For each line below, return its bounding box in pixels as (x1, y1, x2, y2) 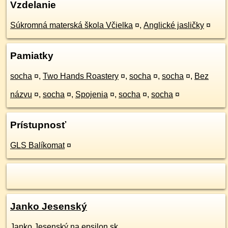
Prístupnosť (10, 120, 66, 130)
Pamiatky (10, 50, 53, 61)
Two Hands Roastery (43, 72, 119, 80)
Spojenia (75, 90, 108, 99)
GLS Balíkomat (10, 141, 65, 150)
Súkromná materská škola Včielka (10, 21, 133, 30)
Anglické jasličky (144, 21, 204, 30)
